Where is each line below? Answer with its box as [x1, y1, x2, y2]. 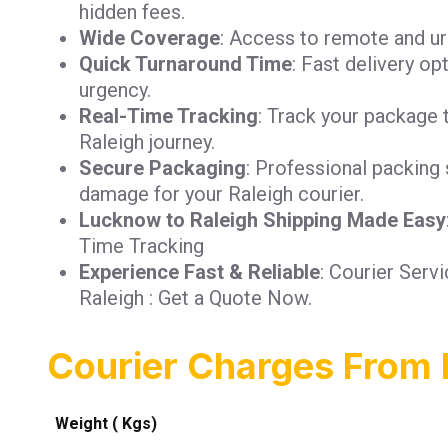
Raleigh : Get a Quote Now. [79, 285, 312, 310]
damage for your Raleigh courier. [79, 181, 364, 206]
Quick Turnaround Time [79, 51, 292, 76]
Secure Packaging [79, 155, 246, 180]
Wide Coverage [79, 25, 220, 50]
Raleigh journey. [79, 129, 215, 154]
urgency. [79, 77, 151, 102]
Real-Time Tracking [79, 103, 258, 128]
